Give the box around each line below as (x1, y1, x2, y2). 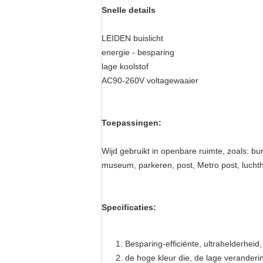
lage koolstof (102, 62, 149, 71)
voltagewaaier (144, 76, 198, 85)
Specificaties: (102, 203, 156, 212)
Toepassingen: (102, 118, 161, 127)
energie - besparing (102, 48, 174, 57)
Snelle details (102, 5, 156, 15)
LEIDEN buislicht (102, 33, 163, 43)
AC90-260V (102, 76, 144, 85)
